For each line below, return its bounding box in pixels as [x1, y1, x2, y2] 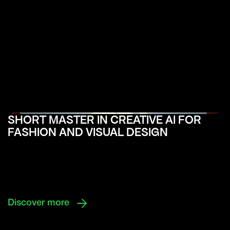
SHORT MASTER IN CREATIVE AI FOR [8, 112, 201, 128]
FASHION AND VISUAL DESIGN [8, 125, 168, 140]
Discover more [8, 199, 69, 207]
